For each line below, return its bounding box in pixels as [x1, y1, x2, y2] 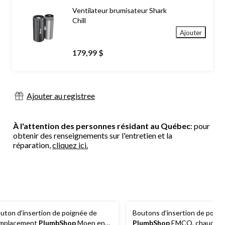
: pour [190, 121, 210, 131]
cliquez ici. [52, 140, 88, 150]
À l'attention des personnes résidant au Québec [13, 121, 191, 131]
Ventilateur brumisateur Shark [72, 6, 167, 15]
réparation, [13, 140, 53, 150]
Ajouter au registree [27, 91, 95, 101]
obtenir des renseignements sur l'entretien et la [13, 131, 173, 141]
